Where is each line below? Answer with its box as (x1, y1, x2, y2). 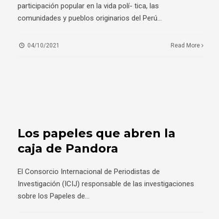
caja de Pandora (18, 141, 118, 155)
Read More (171, 42, 202, 49)
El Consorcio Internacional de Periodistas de (18, 167, 160, 176)
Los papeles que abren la (18, 126, 175, 140)
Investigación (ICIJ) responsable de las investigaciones (18, 179, 194, 188)
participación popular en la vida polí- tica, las (18, 1, 159, 10)
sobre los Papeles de (18, 191, 85, 200)
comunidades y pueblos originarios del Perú (18, 13, 157, 22)
